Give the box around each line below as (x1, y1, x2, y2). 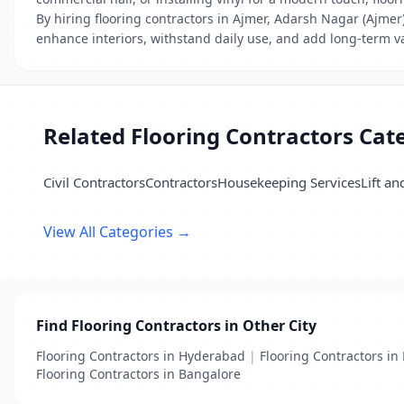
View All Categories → (43, 222, 191, 242)
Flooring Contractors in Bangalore (36, 365, 241, 382)
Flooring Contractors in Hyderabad (36, 347, 245, 364)
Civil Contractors (43, 173, 145, 191)
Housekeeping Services (217, 173, 361, 191)
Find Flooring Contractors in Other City (36, 316, 317, 335)
